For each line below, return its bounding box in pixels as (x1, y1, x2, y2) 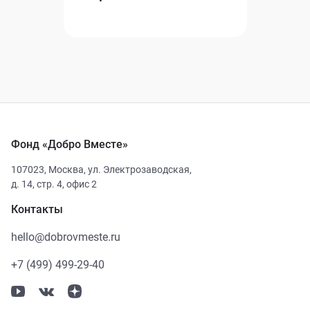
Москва (46, 164, 84, 176)
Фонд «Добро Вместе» (11, 138, 128, 152)
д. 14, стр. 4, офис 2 (11, 179, 97, 190)
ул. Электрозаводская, (88, 164, 192, 176)
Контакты (11, 203, 63, 217)
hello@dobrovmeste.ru (11, 230, 120, 244)
